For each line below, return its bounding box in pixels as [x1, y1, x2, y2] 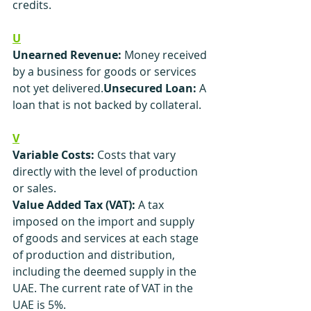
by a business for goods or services [12, 64, 199, 79]
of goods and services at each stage [12, 230, 201, 246]
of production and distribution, [12, 247, 178, 262]
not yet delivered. [12, 81, 103, 96]
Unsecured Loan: [103, 81, 196, 96]
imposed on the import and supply [12, 214, 197, 229]
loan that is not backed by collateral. [12, 97, 201, 112]
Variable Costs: [12, 147, 94, 162]
